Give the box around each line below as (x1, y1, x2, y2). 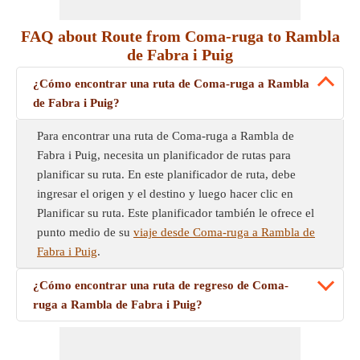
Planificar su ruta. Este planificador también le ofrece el (37, 207, 314, 219)
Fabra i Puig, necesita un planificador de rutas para (37, 149, 291, 162)
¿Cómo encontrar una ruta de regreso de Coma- (33, 279, 288, 292)
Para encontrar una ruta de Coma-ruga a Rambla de (37, 129, 294, 142)
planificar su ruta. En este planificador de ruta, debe (37, 168, 296, 181)
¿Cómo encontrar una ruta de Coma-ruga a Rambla (33, 77, 309, 90)
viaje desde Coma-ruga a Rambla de (133, 226, 315, 239)
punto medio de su (37, 226, 133, 239)
